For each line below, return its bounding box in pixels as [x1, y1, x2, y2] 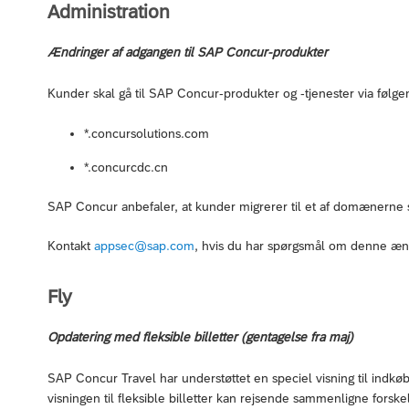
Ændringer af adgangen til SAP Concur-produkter [47, 44, 328, 59]
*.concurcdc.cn [84, 159, 168, 174]
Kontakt [47, 237, 94, 253]
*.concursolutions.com [84, 125, 209, 141]
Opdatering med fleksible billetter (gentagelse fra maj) [47, 330, 353, 345]
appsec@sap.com [94, 237, 194, 253]
